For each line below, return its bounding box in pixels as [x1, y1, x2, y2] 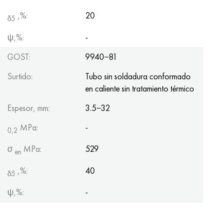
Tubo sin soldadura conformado [85, 70, 191, 82]
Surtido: [7, 70, 33, 82]
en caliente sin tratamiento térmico [85, 82, 194, 94]
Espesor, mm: [7, 102, 50, 113]
